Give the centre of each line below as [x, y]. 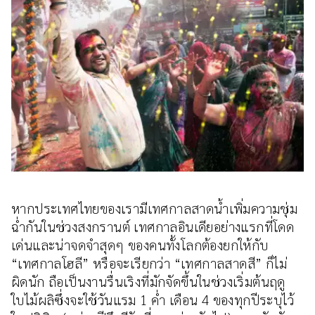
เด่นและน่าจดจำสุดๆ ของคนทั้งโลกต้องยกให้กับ [140, 245]
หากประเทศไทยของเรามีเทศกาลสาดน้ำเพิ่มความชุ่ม [155, 208]
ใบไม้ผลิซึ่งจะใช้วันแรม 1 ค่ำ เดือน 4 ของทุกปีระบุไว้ [153, 300]
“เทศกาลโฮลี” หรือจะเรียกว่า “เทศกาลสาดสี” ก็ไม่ [149, 263]
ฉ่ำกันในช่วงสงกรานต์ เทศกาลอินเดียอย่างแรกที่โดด [153, 226]
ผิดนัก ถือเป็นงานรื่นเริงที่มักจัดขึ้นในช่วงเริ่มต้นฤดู [148, 281]
